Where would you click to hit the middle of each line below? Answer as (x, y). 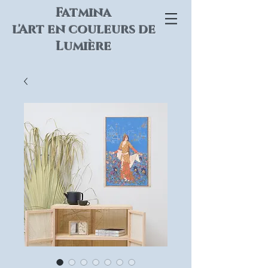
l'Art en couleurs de (84, 30)
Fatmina (84, 13)
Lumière (84, 47)
